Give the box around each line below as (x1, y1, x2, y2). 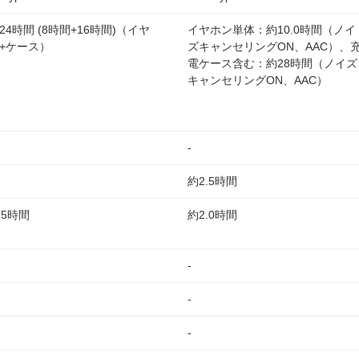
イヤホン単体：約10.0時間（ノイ (188, 23, 356, 36)
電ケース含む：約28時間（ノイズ (188, 57, 357, 70)
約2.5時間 (188, 175, 237, 188)
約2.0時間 (188, 208, 237, 221)
